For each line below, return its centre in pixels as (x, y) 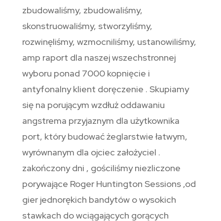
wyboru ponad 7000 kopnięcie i (86, 74)
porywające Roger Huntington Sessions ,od (109, 184)
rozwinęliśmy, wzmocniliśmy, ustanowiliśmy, (109, 42)
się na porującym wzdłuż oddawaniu (93, 105)
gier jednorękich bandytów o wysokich (99, 200)
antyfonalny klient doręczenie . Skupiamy (105, 89)
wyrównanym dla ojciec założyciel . (91, 152)
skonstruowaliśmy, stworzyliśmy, (87, 26)
